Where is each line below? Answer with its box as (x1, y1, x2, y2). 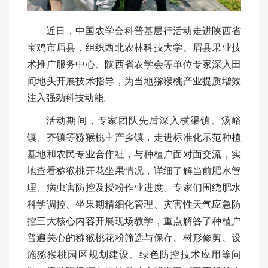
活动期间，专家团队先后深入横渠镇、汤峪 (46, 115, 241, 126)
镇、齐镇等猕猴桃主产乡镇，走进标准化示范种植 (27, 132, 241, 142)
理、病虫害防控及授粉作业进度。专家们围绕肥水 (27, 182, 241, 193)
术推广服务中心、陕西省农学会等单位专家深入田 (27, 59, 241, 69)
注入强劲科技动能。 (27, 92, 113, 103)
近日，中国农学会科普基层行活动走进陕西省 (46, 25, 241, 36)
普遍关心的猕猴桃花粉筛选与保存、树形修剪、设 (27, 232, 241, 243)
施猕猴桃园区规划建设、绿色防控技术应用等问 (27, 249, 241, 260)
